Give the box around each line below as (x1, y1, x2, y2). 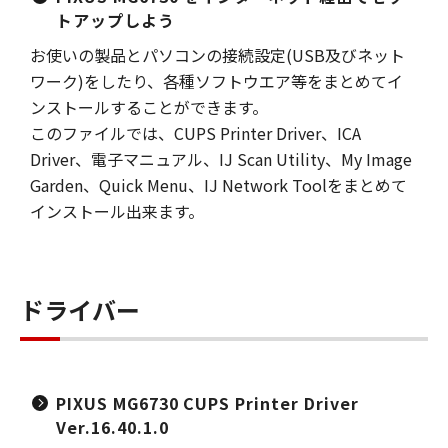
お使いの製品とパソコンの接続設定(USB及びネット (30, 43, 405, 67)
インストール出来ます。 (30, 199, 204, 223)
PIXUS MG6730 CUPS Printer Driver (56, 391, 359, 415)
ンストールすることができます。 (30, 95, 268, 119)
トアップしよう (56, 8, 175, 32)
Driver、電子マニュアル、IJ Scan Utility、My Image (30, 147, 412, 171)
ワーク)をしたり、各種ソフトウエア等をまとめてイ (30, 69, 403, 93)
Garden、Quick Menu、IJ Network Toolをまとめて (30, 173, 407, 197)
